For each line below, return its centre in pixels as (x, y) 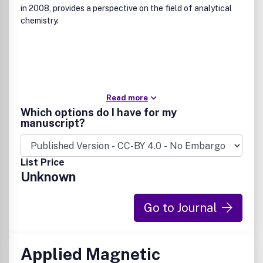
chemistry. (40, 21)
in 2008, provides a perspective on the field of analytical (126, 8)
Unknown (48, 177)
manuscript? (53, 123)
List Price (43, 162)
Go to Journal (181, 208)
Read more (127, 98)
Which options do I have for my (99, 112)
